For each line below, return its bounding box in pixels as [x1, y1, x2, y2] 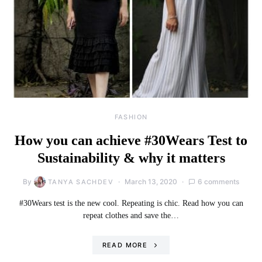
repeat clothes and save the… [83, 211, 179, 220]
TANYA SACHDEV [48, 177, 113, 186]
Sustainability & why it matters [37, 150, 225, 166]
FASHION [114, 112, 148, 121]
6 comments [197, 177, 239, 186]
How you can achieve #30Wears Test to [15, 132, 247, 148]
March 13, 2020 [124, 177, 177, 186]
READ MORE [102, 240, 147, 249]
